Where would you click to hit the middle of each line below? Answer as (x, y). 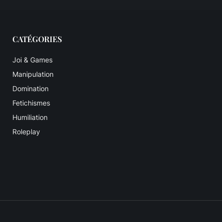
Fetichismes (31, 103)
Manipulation (33, 74)
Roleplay (26, 132)
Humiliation (30, 117)
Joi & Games (32, 60)
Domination (30, 89)
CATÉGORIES (37, 39)
